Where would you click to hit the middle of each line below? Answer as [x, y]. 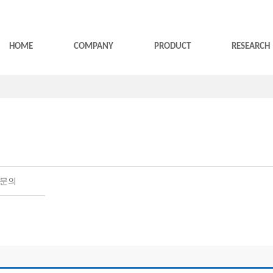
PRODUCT [172, 47]
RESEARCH [251, 47]
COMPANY [94, 47]
